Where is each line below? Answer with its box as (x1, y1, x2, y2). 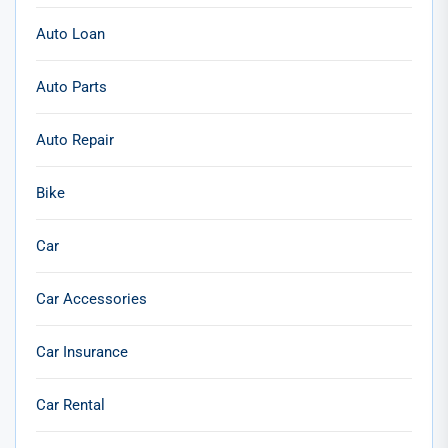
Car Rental (36, 395, 105, 414)
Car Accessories (36, 289, 147, 308)
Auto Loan (36, 24, 105, 43)
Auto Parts (36, 77, 107, 96)
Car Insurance (36, 342, 128, 361)
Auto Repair (36, 130, 114, 149)
